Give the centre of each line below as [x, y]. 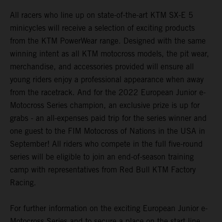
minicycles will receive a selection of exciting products [102, 28]
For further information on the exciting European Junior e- [109, 208]
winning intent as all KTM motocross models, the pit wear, [110, 54]
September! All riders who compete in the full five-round [106, 144]
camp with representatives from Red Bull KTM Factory [103, 169]
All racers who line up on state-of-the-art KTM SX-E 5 [102, 15]
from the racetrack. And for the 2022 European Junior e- [108, 92]
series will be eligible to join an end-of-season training [102, 157]
